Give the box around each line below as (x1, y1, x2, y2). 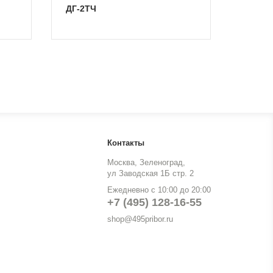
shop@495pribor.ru (107, 214, 173, 224)
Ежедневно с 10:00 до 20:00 (107, 185, 211, 194)
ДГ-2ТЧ (72, 4, 96, 13)
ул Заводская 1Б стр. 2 (107, 169, 194, 178)
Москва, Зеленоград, (107, 158, 185, 167)
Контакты (107, 138, 144, 147)
